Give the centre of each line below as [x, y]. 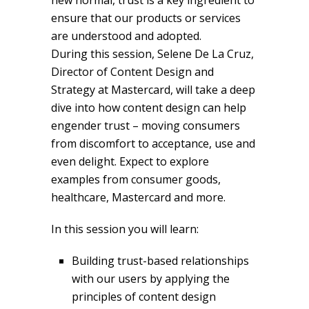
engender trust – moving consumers [146, 126]
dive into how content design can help [149, 108]
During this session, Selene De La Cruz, [152, 54]
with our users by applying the [151, 279]
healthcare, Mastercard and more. [138, 197]
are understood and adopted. [126, 36]
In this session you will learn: [125, 229]
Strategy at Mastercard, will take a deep [153, 90]
